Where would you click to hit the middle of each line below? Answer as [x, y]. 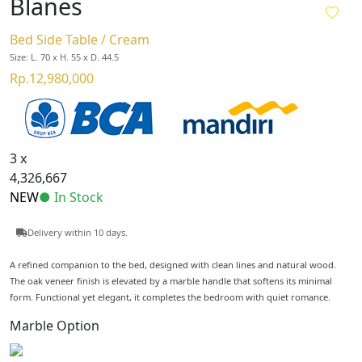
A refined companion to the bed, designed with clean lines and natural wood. [173, 264]
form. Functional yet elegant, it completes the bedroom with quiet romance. [170, 297]
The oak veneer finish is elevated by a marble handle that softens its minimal [171, 280]
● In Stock [71, 197]
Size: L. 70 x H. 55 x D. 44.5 [64, 57]
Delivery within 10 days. [78, 232]
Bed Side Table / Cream [80, 39]
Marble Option [55, 325]
